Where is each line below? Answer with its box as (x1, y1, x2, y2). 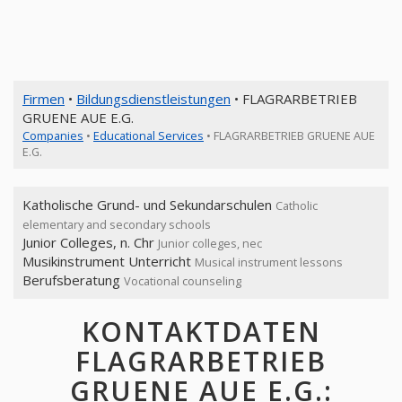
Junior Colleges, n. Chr (22, 233, 158, 251)
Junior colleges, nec (158, 235, 262, 251)
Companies (22, 127, 83, 144)
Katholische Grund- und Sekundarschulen (22, 196, 275, 214)
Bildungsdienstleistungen (76, 90, 231, 108)
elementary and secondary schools (22, 216, 211, 232)
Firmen (22, 90, 65, 108)
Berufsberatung (22, 271, 124, 289)
